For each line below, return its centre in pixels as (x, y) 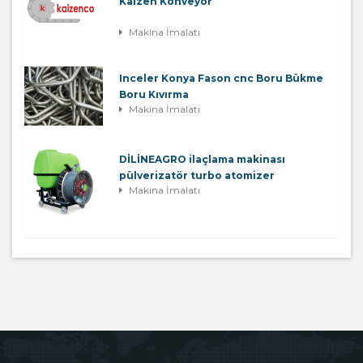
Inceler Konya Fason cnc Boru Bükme (221, 78)
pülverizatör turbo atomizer (197, 175)
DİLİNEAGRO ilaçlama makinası (202, 159)
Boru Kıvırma (154, 94)
